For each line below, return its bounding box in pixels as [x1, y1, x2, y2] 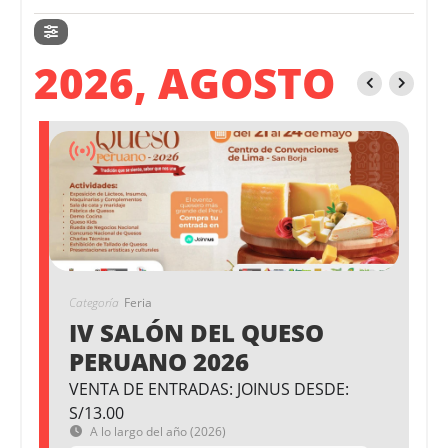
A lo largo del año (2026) [90, 423, 226, 441]
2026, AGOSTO [34, 54, 335, 112]
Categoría [69, 294, 119, 312]
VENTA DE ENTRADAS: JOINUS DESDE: [69, 378, 349, 401]
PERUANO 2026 [69, 345, 249, 379]
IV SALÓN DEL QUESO [69, 316, 324, 350]
